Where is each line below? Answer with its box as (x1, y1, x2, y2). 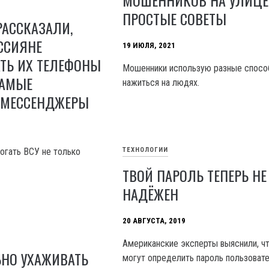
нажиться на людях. (122, 77, 200, 89)
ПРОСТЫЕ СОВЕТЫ (122, 8, 227, 30)
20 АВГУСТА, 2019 (122, 216, 186, 226)
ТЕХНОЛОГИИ (122, 146, 169, 154)
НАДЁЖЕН (122, 183, 179, 205)
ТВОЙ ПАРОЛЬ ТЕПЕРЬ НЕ (122, 165, 267, 187)
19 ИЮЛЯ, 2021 (122, 41, 176, 50)
